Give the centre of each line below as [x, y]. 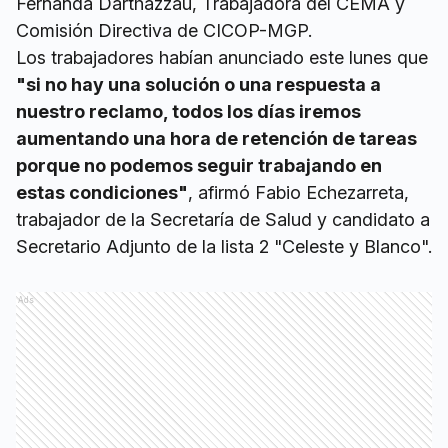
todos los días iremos [266, 112]
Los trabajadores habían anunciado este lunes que [222, 58]
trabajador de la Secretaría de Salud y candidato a [223, 220]
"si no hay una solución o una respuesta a [198, 85]
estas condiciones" [102, 193]
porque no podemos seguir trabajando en [199, 166]
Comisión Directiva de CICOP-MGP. [164, 31]
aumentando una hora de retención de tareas [216, 139]
